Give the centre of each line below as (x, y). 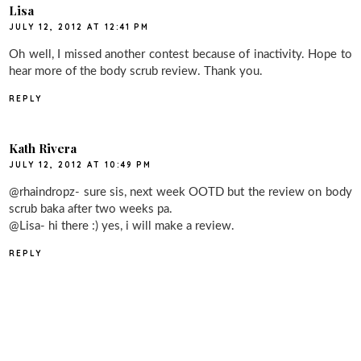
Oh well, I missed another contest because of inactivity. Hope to (180, 55)
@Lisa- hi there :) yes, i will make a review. (122, 226)
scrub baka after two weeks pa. (91, 209)
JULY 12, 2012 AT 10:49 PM (81, 164)
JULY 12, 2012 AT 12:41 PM (79, 27)
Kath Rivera (43, 148)
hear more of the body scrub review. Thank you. (136, 72)
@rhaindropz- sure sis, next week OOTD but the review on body (180, 192)
